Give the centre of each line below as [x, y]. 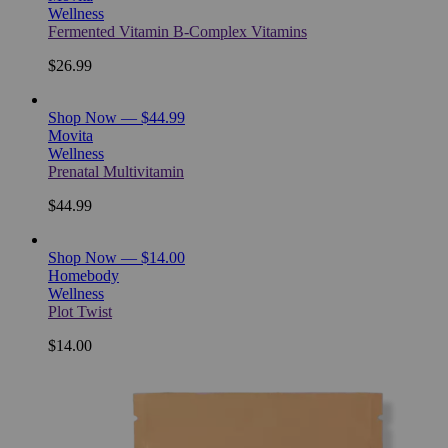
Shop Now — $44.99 [116, 117]
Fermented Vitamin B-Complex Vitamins [177, 31]
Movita [70, 135]
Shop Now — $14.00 [116, 257]
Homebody [83, 275]
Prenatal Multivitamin [116, 171]
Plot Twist [80, 311]
